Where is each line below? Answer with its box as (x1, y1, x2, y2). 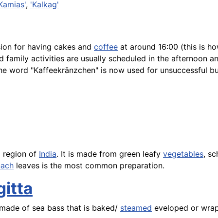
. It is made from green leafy (56, 149, 163, 159)
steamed (120, 203, 152, 213)
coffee (94, 42, 118, 52)
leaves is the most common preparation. (14, 161, 164, 171)
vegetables (163, 149, 203, 159)
